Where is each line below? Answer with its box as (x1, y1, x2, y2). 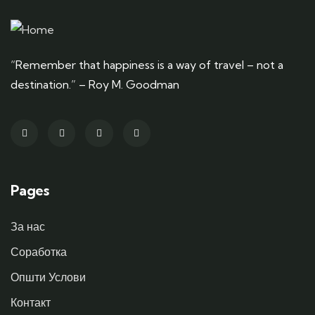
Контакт (11, 295, 51, 310)
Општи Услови (11, 270, 86, 285)
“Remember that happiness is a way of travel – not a (11, 58, 283, 72)
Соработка (11, 245, 67, 259)
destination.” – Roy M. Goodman (11, 77, 179, 91)
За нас (11, 219, 45, 234)
